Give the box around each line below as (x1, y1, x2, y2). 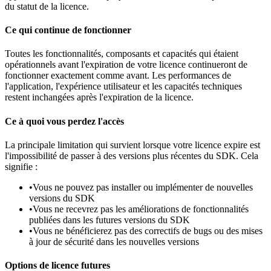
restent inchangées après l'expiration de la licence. (5, 92, 194, 103)
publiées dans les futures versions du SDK (29, 214, 190, 225)
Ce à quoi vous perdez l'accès (5, 116, 124, 126)
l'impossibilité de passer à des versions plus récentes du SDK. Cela (5, 150, 258, 161)
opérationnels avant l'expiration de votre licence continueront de (5, 59, 247, 70)
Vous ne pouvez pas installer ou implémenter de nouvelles (33, 181, 253, 192)
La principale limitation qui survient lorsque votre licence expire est (5, 139, 260, 150)
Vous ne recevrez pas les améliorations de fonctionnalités (33, 203, 249, 214)
